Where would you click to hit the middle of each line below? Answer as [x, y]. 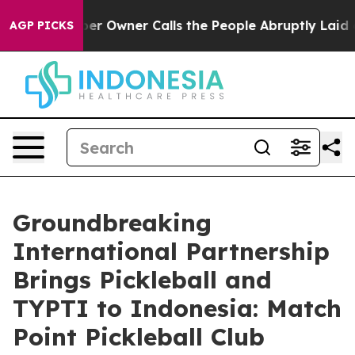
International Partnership [171, 251]
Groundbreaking [112, 223]
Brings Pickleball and [142, 280]
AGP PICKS [42, 25]
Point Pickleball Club [139, 337]
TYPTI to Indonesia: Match [177, 308]
